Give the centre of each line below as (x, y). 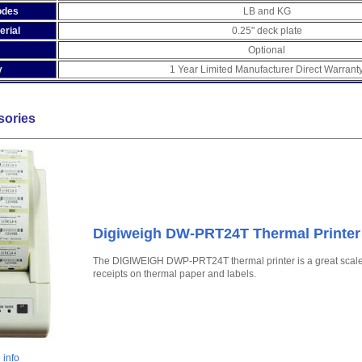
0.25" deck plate (267, 31)
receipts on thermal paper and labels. (175, 274)
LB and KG (267, 11)
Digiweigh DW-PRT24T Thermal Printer (227, 234)
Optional (267, 50)
